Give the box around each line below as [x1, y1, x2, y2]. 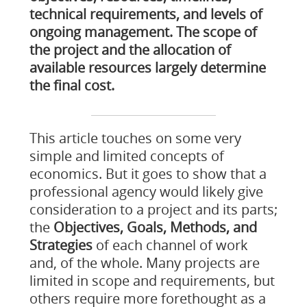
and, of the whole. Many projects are [29, 254, 260, 272]
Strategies [29, 236, 93, 254]
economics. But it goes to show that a [29, 164, 267, 183]
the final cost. [29, 76, 114, 95]
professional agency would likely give [29, 182, 263, 201]
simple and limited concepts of [29, 147, 224, 165]
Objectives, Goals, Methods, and [53, 218, 257, 236]
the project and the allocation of [29, 40, 231, 59]
